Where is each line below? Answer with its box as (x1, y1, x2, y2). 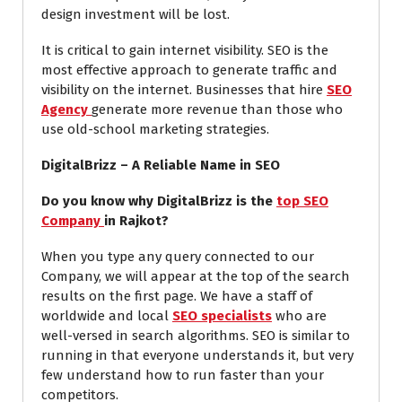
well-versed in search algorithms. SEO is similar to (41, 328, 350, 345)
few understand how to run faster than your (41, 367, 324, 384)
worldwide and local (41, 308, 172, 325)
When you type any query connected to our (41, 249, 314, 266)
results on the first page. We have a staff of (41, 288, 312, 305)
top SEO (276, 193, 328, 210)
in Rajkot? (104, 213, 169, 230)
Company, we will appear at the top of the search (41, 268, 350, 285)
